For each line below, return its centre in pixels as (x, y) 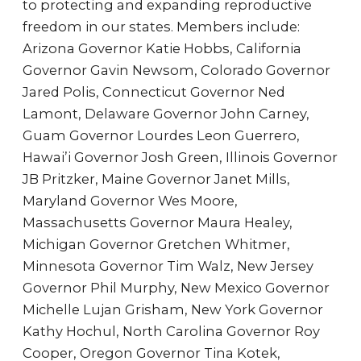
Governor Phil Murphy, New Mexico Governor (176, 288)
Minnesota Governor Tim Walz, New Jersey (168, 266)
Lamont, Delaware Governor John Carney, (166, 114)
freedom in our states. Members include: (161, 27)
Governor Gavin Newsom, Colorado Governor (176, 70)
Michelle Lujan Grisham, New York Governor (173, 309)
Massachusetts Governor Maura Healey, (158, 222)
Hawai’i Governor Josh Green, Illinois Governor (180, 157)
